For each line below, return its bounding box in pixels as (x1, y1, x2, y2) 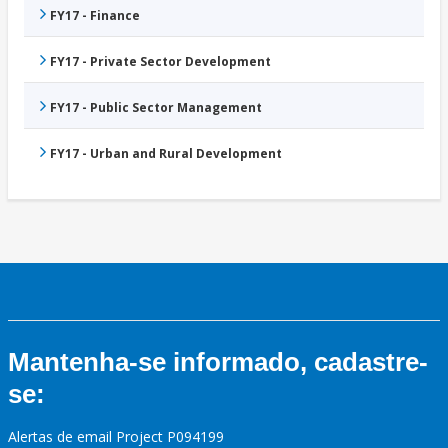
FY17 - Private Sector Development (50, 53, 271, 71)
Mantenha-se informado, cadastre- (8, 347, 428, 378)
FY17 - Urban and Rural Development (50, 145, 282, 163)
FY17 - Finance (50, 7, 140, 25)
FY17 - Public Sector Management (50, 99, 262, 117)
